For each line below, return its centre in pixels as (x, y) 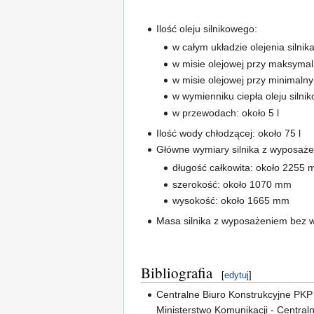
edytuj (237, 275)
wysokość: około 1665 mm (231, 201)
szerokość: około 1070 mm (232, 184)
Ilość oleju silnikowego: (207, 29)
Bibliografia (177, 273)
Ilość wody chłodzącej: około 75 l (229, 133)
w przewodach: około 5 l (225, 112)
